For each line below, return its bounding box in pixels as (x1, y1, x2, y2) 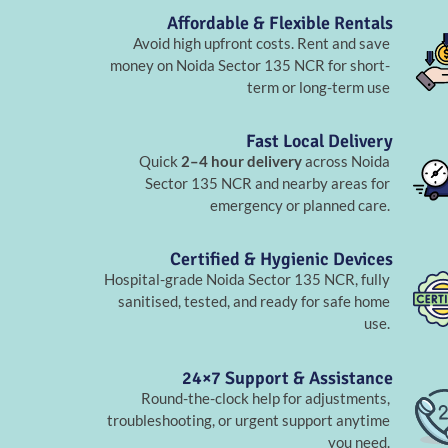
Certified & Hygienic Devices (169, 248, 393, 271)
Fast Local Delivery (245, 130, 393, 153)
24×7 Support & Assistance (181, 366, 393, 389)
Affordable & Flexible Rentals (166, 11, 393, 34)
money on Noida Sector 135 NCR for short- (110, 55, 391, 74)
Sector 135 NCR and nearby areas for (145, 174, 391, 193)
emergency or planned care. (210, 196, 391, 215)
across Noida (302, 152, 391, 171)
